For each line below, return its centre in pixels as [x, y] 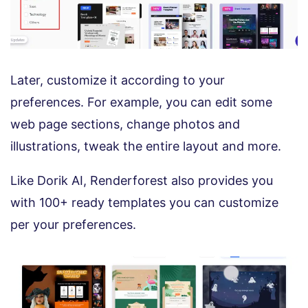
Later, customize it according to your [118, 80]
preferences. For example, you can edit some [141, 102]
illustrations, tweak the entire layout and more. [146, 146]
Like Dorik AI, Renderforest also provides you [142, 180]
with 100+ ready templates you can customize [144, 202]
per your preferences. [73, 224]
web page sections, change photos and [125, 124]
